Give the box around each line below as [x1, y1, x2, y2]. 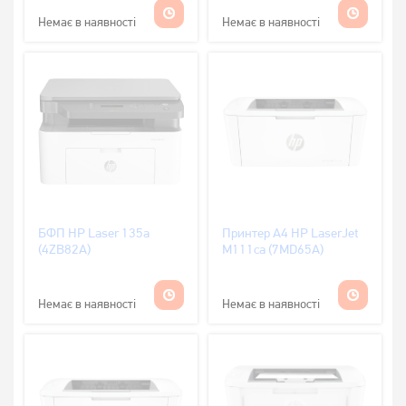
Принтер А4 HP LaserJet [222, 224, 359, 241]
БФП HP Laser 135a [38, 224, 150, 241]
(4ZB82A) [38, 240, 91, 257]
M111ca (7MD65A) [222, 240, 324, 257]
